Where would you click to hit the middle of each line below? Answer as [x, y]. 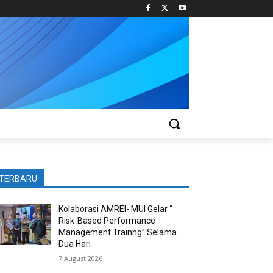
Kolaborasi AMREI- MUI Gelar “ [116, 209]
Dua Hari [75, 244]
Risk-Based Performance [107, 221]
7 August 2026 [81, 258]
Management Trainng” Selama [118, 232]
